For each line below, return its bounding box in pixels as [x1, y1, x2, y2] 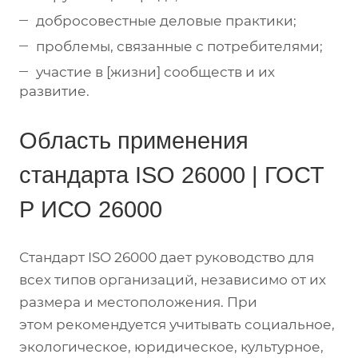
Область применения [19, 126, 249, 153]
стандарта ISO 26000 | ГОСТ [19, 161, 324, 188]
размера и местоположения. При [19, 293, 257, 310]
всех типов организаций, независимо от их [19, 271, 326, 288]
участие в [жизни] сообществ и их [36, 63, 275, 80]
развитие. [19, 82, 89, 99]
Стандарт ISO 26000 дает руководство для [19, 249, 314, 265]
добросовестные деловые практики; [36, 12, 296, 29]
